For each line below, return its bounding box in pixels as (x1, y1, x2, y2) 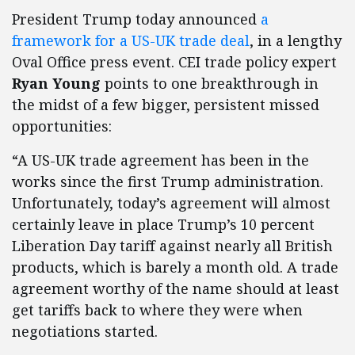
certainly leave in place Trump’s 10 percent (12, 215, 315, 234)
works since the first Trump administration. (12, 172, 323, 191)
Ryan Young (12, 74, 101, 93)
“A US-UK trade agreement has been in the (12, 151, 309, 170)
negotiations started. (12, 322, 158, 341)
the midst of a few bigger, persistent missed (12, 95, 319, 114)
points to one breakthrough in (101, 74, 319, 93)
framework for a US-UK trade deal (12, 31, 250, 50)
